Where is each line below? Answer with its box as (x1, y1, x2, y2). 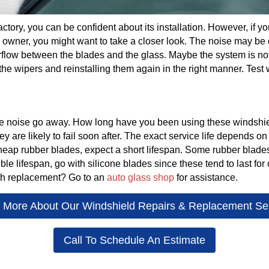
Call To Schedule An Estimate (64, 234, 205, 247)
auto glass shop (107, 172, 174, 183)
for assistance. (174, 172, 238, 183)
